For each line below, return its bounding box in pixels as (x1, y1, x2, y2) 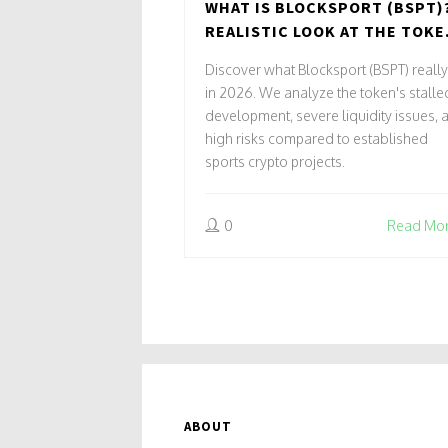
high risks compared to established (205, 129, 428, 147)
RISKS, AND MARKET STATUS (205, 44, 432, 65)
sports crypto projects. (205, 152, 345, 170)
